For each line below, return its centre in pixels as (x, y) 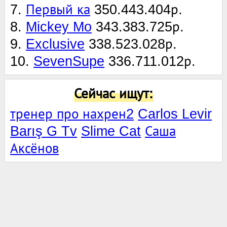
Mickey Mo (59, 27)
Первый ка (58, 9)
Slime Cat (111, 131)
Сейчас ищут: (113, 93)
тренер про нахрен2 (72, 114)
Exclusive (55, 44)
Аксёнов (34, 148)
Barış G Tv (44, 131)
